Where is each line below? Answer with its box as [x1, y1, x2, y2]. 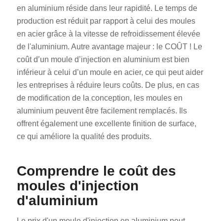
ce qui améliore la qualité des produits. [16, 132, 151, 141]
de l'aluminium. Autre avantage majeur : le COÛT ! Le [16, 42, 202, 51]
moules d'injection [16, 178, 139, 193]
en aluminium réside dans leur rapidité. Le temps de [16, 3, 197, 12]
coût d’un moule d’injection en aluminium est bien [16, 55, 189, 64]
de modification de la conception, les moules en [16, 93, 183, 102]
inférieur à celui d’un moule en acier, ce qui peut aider [16, 68, 203, 76]
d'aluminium [16, 192, 98, 208]
